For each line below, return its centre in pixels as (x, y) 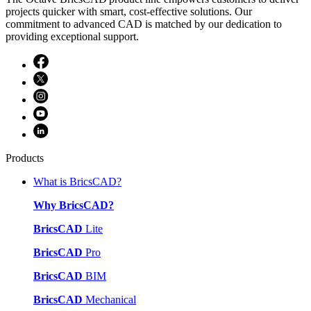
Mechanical (109, 300)
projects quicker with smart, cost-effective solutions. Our (129, 12)
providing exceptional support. (72, 37)
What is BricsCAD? (77, 182)
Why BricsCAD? (74, 205)
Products (25, 158)
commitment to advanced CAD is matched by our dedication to (144, 24)
